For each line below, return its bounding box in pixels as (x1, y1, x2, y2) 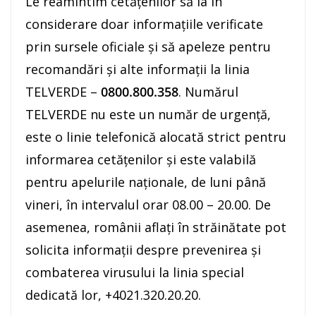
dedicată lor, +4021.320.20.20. (25, 286, 201, 304)
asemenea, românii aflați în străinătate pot (25, 219, 286, 236)
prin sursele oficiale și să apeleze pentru (25, 38, 271, 56)
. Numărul (178, 83, 238, 101)
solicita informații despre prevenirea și (25, 241, 261, 259)
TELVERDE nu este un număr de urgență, (25, 106, 271, 123)
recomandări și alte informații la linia (25, 61, 250, 78)
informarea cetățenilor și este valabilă (25, 151, 256, 169)
